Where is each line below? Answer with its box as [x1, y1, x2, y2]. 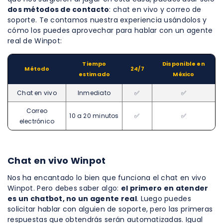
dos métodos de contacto [7, 4, 110, 14]
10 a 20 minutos [69, 111, 119, 120]
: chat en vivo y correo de [109, 4, 202, 14]
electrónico [19, 116, 55, 125]
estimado [78, 70, 111, 78]
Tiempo [82, 59, 107, 68]
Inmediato [77, 88, 111, 97]
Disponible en [162, 59, 205, 68]
